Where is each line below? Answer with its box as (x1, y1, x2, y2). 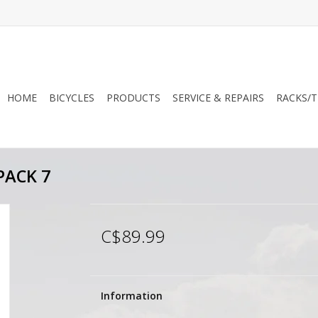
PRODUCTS (106, 91, 160, 104)
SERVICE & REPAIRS (172, 91, 264, 104)
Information (100, 289, 163, 302)
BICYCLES (49, 91, 94, 104)
